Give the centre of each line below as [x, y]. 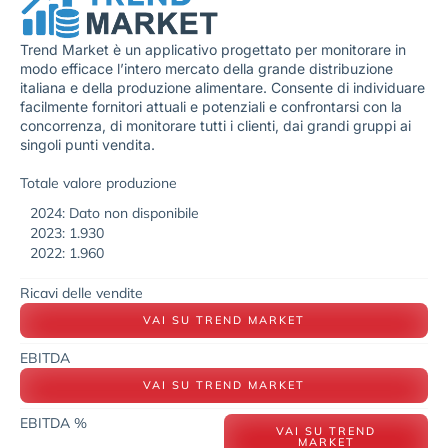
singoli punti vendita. [89, 145]
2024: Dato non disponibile [114, 212]
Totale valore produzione [98, 182]
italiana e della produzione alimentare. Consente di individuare [222, 88]
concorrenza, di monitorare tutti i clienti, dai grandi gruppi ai [215, 126]
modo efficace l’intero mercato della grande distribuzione [206, 69]
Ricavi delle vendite [81, 292]
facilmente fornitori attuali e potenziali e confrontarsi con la [211, 107]
